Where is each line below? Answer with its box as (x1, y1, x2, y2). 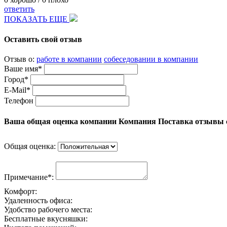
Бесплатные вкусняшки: (4, 214, 88, 223)
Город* (4, 74, 28, 84)
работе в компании (36, 54, 102, 63)
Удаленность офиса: (4, 196, 72, 205)
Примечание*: (4, 173, 56, 182)
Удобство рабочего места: (4, 205, 92, 214)
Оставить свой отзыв (4, 34, 82, 44)
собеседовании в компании (104, 54, 198, 63)
